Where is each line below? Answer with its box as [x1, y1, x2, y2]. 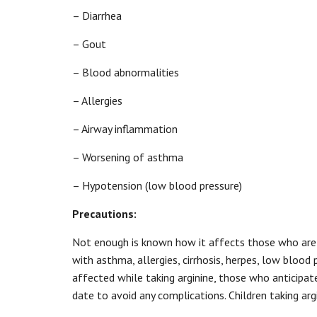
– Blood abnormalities [72, 65, 179, 79]
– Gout [72, 37, 106, 51]
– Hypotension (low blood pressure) [72, 178, 242, 192]
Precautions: [72, 207, 137, 221]
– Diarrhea [72, 8, 122, 23]
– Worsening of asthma [72, 150, 183, 164]
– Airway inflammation [72, 122, 178, 136]
